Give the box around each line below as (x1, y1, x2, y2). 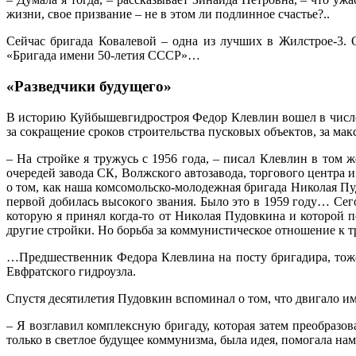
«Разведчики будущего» (6, 78, 172, 95)
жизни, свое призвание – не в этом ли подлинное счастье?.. (6, 7, 330, 21)
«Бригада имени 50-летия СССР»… (6, 48, 200, 63)
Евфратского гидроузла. (6, 264, 136, 278)
